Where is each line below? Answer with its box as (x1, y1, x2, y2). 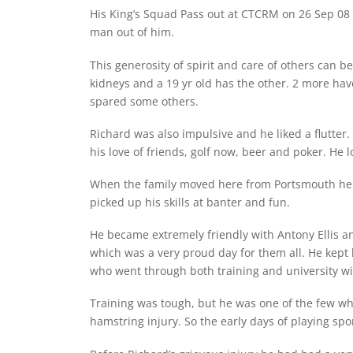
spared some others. (90, 93, 199, 109)
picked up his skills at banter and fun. (90, 195, 290, 210)
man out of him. (90, 24, 174, 40)
